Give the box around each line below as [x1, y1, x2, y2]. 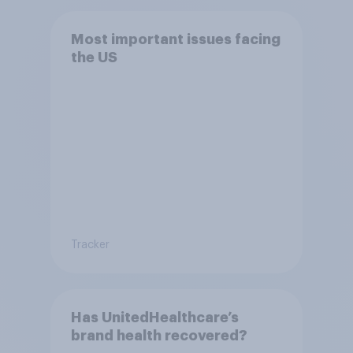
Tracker [70, 239, 110, 251]
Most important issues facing [70, 32, 281, 47]
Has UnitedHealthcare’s [70, 310, 239, 325]
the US [70, 50, 117, 65]
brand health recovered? [70, 329, 247, 344]
